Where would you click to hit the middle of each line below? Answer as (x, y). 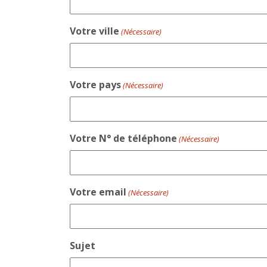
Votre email (98, 192)
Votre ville (94, 31)
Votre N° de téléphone (123, 138)
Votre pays (95, 84)
